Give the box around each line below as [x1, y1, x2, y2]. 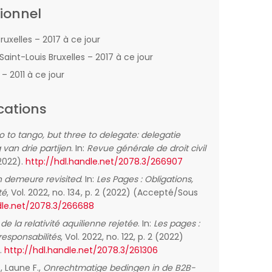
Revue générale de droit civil [87, 142, 206, 154]
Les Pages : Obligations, [97, 173, 193, 185]
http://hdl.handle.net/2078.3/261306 [4, 244, 158, 256]
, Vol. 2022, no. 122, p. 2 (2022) [61, 231, 183, 243]
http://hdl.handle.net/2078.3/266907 [25, 155, 183, 168]
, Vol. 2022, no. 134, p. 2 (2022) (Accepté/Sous [7, 186, 198, 199]
